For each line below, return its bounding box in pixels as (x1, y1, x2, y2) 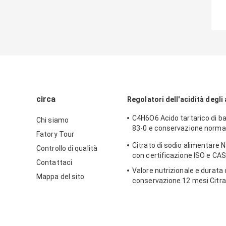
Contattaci (36, 158, 72, 167)
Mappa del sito (36, 173, 85, 181)
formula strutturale (132, 134, 196, 143)
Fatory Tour (36, 130, 75, 139)
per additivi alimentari (132, 187, 203, 195)
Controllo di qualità (36, 144, 97, 153)
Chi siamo (36, 116, 69, 125)
